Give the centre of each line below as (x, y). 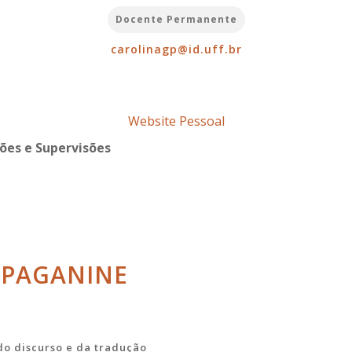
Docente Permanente (176, 20)
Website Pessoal (176, 121)
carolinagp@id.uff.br (176, 49)
